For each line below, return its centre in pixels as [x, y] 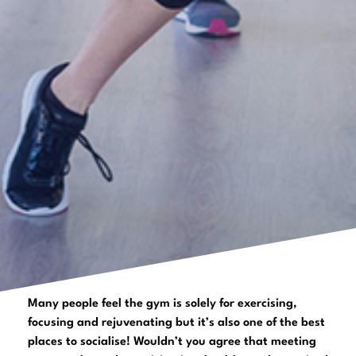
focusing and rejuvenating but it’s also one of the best [176, 323]
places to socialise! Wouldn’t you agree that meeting [172, 342]
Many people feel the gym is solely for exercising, [163, 304]
